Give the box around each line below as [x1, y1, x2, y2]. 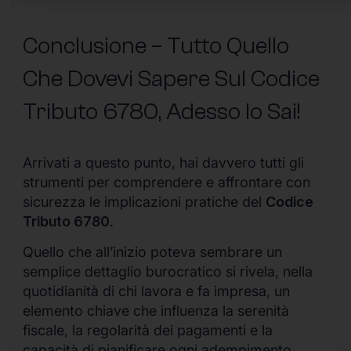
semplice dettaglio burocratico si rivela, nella [23, 263, 313, 280]
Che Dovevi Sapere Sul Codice [23, 64, 320, 92]
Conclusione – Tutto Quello [23, 31, 289, 60]
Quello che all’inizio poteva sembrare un [23, 244, 282, 261]
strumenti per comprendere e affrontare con [23, 173, 310, 190]
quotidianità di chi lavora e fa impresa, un [23, 283, 290, 300]
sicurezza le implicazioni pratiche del [23, 193, 266, 210]
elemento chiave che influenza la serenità [23, 302, 289, 320]
